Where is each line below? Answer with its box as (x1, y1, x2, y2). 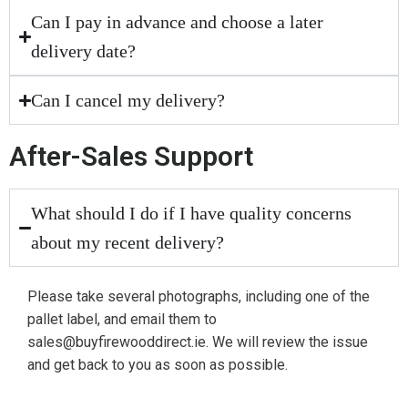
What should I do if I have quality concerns (31, 203, 352, 224)
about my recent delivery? (31, 232, 225, 253)
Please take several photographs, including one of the (27, 288, 370, 306)
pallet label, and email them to (27, 311, 217, 329)
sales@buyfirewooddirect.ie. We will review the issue (27, 333, 368, 352)
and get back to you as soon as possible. (27, 356, 288, 374)
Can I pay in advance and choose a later (31, 12, 324, 33)
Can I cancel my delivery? (31, 90, 226, 111)
